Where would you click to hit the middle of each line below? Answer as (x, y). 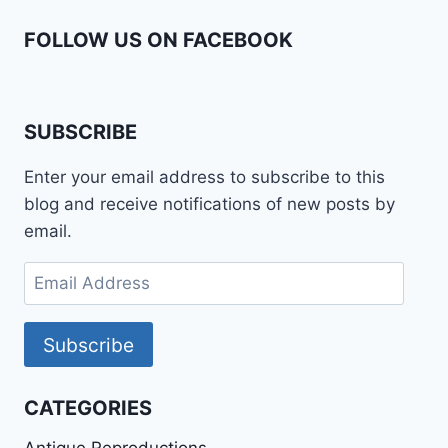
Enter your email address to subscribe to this (204, 177)
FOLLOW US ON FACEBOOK (158, 39)
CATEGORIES (88, 407)
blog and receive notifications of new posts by (209, 204)
